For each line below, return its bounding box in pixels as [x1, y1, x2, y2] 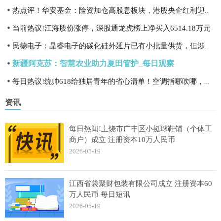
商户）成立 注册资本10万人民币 [69, 136, 175, 144]
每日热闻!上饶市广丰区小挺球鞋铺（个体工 [69, 125, 212, 133]
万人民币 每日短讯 [69, 190, 130, 198]
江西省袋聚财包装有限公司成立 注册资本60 [69, 180, 212, 187]
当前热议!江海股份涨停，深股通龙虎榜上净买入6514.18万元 [12, 24, 211, 32]
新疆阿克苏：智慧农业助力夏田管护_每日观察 [12, 59, 174, 68]
